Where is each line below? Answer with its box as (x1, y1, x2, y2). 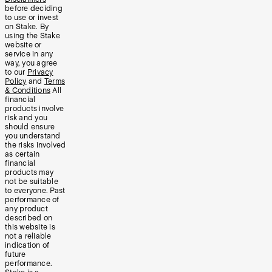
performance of (5, 195, 59, 204)
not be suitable (5, 177, 58, 186)
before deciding (5, 4, 63, 13)
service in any (5, 49, 53, 58)
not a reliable (5, 231, 52, 240)
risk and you (5, 113, 47, 122)
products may (5, 168, 53, 177)
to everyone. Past (5, 186, 66, 195)
